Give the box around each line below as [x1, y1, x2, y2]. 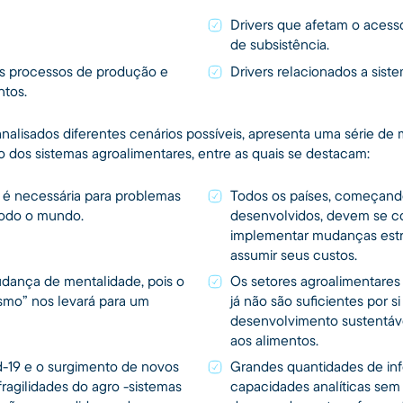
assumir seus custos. [230, 245, 358, 264]
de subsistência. [230, 35, 330, 54]
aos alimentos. [230, 330, 319, 349]
